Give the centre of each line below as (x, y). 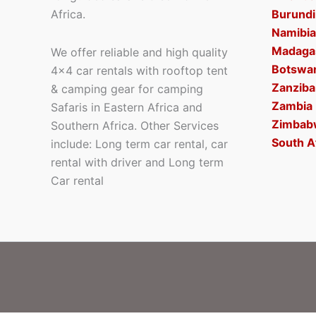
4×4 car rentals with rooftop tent (139, 71)
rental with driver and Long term (137, 162)
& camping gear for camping (127, 89)
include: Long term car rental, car (139, 144)
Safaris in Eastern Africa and (127, 107)
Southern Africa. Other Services (135, 126)
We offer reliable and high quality (139, 52)
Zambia (292, 106)
